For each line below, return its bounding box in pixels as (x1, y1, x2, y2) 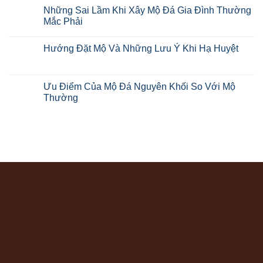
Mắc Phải (43, 16, 83, 26)
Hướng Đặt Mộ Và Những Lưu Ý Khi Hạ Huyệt (43, 43, 238, 53)
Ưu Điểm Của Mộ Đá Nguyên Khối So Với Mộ (43, 81, 235, 92)
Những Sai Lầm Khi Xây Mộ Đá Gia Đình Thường (43, 5, 251, 15)
